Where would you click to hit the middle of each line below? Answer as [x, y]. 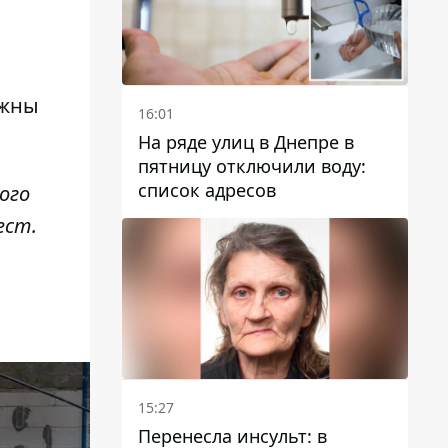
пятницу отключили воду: [252, 166]
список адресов [207, 190]
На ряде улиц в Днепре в [246, 142]
